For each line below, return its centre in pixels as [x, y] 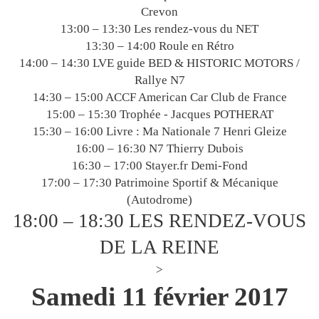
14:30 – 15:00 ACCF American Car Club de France [159, 98]
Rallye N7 [159, 80]
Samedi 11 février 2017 [159, 297]
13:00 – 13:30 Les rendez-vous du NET [159, 29]
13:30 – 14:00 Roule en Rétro [159, 46]
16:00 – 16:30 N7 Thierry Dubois [159, 149]
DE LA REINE [159, 247]
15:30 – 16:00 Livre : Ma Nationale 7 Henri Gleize [159, 132]
